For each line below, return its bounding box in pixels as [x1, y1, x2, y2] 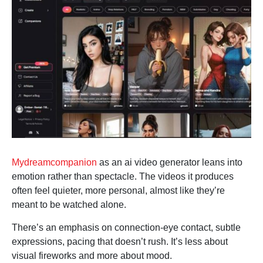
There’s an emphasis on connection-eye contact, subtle [12, 222, 241, 233]
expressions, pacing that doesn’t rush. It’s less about [12, 237, 228, 247]
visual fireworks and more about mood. [12, 251, 172, 261]
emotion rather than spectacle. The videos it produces [12, 171, 234, 182]
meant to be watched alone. [12, 200, 126, 210]
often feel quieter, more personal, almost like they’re [12, 186, 225, 196]
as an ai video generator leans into [97, 157, 242, 168]
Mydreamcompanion [12, 157, 97, 168]
